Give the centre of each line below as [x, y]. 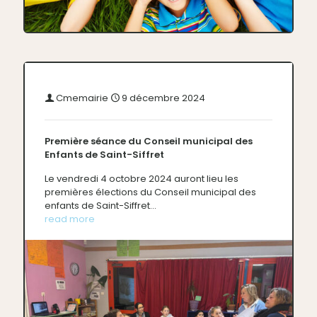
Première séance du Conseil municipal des [149, 142]
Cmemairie [82, 98]
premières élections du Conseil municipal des [150, 192]
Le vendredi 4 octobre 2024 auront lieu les [142, 179]
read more [70, 219]
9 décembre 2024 [162, 98]
